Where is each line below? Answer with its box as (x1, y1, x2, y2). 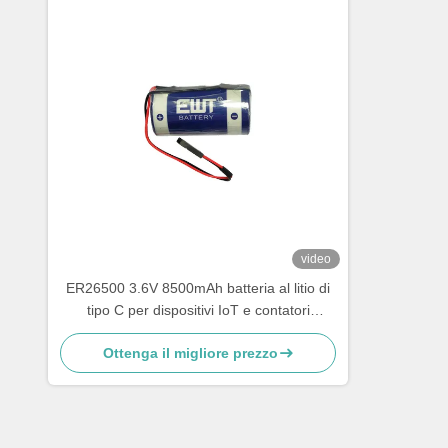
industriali (168, 324, 228, 340)
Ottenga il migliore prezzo (102, 345, 278, 361)
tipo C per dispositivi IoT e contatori (86, 302, 310, 318)
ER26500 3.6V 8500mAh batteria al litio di (66, 280, 330, 296)
